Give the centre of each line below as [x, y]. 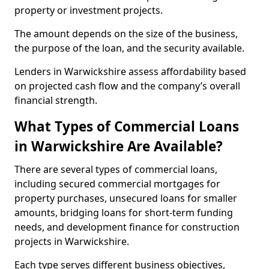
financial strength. [56, 100]
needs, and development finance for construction [127, 227]
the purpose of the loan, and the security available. [131, 48]
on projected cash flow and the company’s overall [127, 86]
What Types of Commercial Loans [127, 126]
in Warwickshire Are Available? [119, 146]
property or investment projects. [90, 10]
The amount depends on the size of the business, [126, 34]
